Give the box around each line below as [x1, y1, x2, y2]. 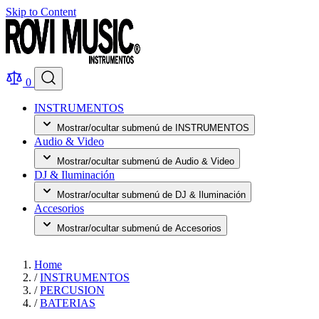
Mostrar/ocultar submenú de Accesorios [57, 223, 221, 234]
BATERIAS [40, 297, 95, 309]
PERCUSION [40, 284, 105, 296]
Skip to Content [6, 6, 76, 18]
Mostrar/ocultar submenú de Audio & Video [57, 156, 234, 167]
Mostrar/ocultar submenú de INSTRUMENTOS [57, 122, 249, 133]
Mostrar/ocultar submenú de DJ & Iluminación [57, 189, 246, 200]
